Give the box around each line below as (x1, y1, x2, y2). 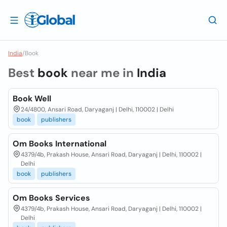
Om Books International (13, 138, 106, 149)
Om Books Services (13, 193, 90, 203)
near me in (68, 65, 137, 81)
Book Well (13, 93, 51, 104)
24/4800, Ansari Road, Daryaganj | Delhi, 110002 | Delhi (21, 105, 174, 113)
